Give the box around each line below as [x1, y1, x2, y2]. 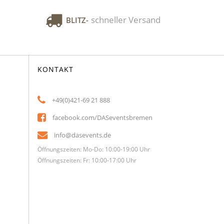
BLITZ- [66, 14, 88, 25]
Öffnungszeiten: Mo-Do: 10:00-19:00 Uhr [37, 144, 150, 153]
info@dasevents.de [53, 130, 111, 139]
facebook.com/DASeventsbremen [52, 112, 152, 122]
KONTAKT [37, 64, 73, 74]
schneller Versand [91, 13, 160, 25]
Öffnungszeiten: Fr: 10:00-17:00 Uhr [37, 155, 136, 164]
